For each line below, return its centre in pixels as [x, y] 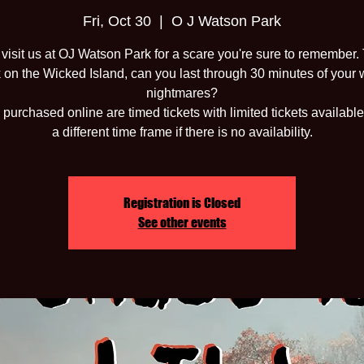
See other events [182, 223]
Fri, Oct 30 [117, 22]
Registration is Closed [182, 203]
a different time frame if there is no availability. [182, 132]
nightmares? [182, 93]
